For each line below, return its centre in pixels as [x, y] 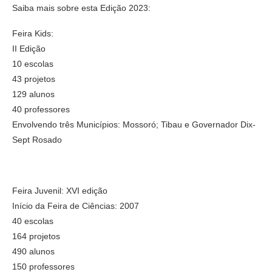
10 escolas [33, 63]
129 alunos [33, 94]
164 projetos [36, 236]
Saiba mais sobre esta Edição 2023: [81, 8]
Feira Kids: [33, 33]
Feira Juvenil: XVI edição [60, 190]
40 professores [41, 109]
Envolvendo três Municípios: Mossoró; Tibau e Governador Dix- [134, 124]
